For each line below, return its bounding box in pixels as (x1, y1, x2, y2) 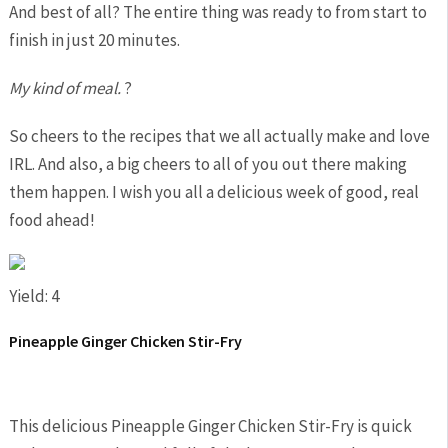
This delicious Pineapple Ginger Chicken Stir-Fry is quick (8, 415, 412, 437)
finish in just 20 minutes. (8, 29, 180, 51)
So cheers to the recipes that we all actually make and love (8, 125, 430, 147)
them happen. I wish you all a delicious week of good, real (8, 181, 419, 203)
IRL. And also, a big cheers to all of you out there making (8, 153, 407, 175)
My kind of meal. (8, 77, 124, 99)
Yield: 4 (8, 285, 59, 307)
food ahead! (8, 209, 95, 231)
